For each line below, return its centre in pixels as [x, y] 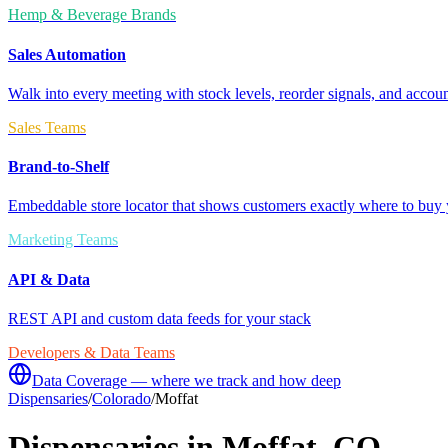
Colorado [121, 398]
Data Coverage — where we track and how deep [186, 380]
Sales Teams [47, 127]
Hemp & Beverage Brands [92, 15]
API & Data [49, 279]
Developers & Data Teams [91, 352]
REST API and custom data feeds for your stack [159, 318]
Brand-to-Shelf [58, 167]
